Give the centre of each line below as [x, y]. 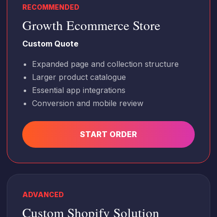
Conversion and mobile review [88, 103]
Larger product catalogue [79, 77]
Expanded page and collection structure [105, 64]
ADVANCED [43, 194]
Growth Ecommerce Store [91, 25]
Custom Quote [50, 44]
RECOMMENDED [51, 7]
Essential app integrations [79, 90]
